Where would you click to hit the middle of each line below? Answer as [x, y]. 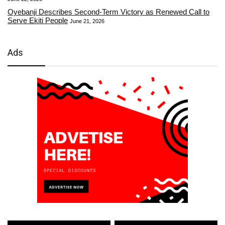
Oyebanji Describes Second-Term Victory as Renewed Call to [108, 12]
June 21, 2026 [87, 21]
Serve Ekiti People [38, 20]
